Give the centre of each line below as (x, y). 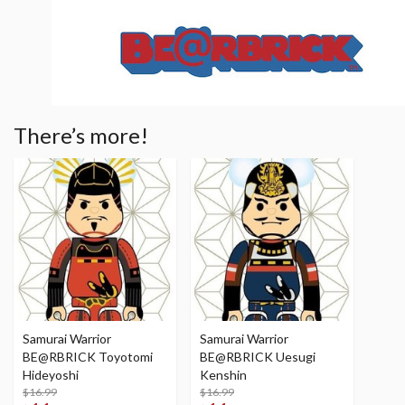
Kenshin (223, 374)
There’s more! (81, 135)
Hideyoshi (51, 374)
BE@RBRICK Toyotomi (88, 356)
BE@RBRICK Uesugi (258, 356)
